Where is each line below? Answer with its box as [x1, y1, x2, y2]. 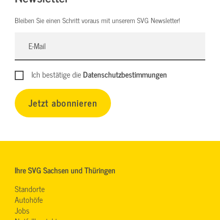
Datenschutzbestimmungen [83, 68, 167, 81]
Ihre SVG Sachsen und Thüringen [15, 163, 115, 176]
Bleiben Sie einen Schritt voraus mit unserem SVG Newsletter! [15, 14, 180, 26]
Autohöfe [15, 192, 43, 206]
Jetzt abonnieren [28, 95, 97, 110]
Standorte [15, 182, 45, 195]
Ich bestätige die [31, 68, 83, 81]
